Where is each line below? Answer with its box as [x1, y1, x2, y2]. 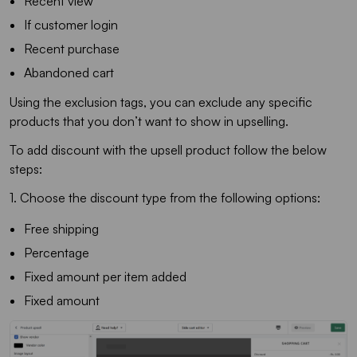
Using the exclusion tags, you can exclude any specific [10, 93, 312, 110]
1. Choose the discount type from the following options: [10, 189, 320, 206]
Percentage [24, 244, 89, 261]
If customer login [24, 16, 118, 33]
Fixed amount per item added [24, 268, 186, 284]
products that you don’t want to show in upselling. [10, 112, 288, 129]
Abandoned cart [24, 64, 114, 80]
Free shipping [24, 220, 99, 237]
